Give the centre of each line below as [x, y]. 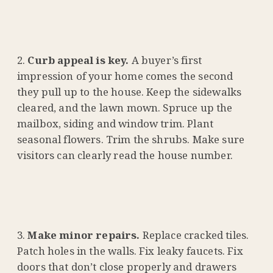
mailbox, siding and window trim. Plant [115, 124]
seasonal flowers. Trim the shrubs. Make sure [131, 140]
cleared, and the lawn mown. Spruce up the [125, 108]
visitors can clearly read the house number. [125, 155]
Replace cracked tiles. [194, 235]
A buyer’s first [165, 60]
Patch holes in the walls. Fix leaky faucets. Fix [130, 251]
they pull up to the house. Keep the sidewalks [129, 92]
